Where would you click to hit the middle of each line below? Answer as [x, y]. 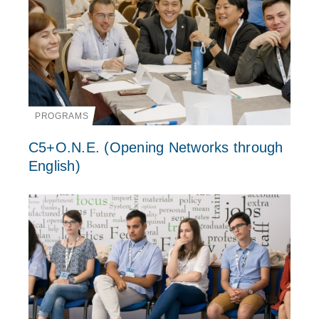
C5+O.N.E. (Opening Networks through [156, 148]
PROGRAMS [62, 116]
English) [54, 166]
